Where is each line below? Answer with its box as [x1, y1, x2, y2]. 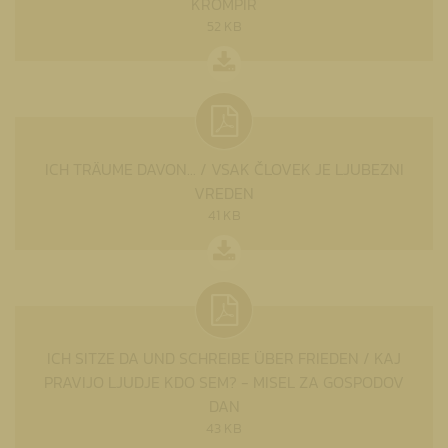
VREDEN [194, 180, 254, 205]
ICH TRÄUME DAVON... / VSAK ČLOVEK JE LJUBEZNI [44, 156, 404, 181]
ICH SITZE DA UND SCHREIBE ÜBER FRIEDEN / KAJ [47, 345, 401, 370]
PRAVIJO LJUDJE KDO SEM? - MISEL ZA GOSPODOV [44, 369, 404, 394]
